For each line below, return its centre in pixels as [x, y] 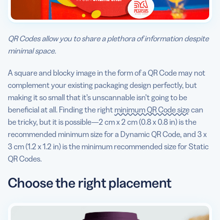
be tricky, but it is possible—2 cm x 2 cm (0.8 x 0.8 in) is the [102, 122]
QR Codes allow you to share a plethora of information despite [108, 39]
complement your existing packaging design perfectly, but [102, 85]
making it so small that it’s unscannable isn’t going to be [97, 97]
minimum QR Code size [152, 110]
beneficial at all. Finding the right [61, 110]
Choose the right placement [90, 183]
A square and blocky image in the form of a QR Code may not [107, 73]
